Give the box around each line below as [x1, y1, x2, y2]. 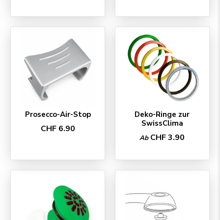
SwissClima [141, 118, 183, 128]
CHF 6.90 [40, 123, 75, 135]
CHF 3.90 [150, 132, 185, 143]
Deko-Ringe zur [135, 109, 190, 119]
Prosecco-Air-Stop [25, 109, 91, 119]
